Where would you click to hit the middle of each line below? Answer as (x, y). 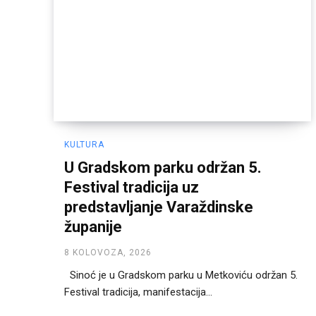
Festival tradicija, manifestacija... (138, 292)
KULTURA (84, 144)
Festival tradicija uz (132, 187)
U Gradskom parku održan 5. (163, 167)
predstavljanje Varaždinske (159, 207)
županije (93, 226)
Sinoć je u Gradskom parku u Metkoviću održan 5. (181, 275)
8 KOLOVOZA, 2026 (108, 252)
